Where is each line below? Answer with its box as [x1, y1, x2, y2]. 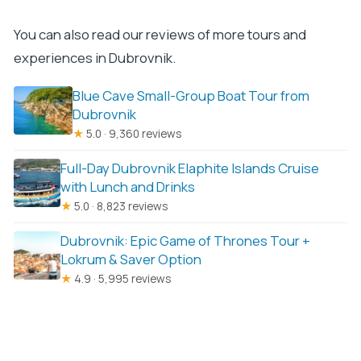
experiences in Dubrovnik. [13, 48, 176, 68]
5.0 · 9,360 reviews [83, 125, 182, 141]
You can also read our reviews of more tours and [13, 25, 306, 44]
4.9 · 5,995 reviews [72, 270, 172, 286]
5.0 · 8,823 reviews [71, 197, 168, 214]
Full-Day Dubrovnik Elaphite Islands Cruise [60, 158, 319, 177]
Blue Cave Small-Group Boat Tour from [72, 85, 309, 105]
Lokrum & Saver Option [60, 249, 202, 268]
